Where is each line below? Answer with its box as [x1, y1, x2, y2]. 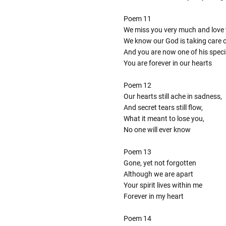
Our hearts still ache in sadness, [123, 92, 222, 101]
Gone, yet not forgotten [123, 159, 196, 167]
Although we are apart [123, 170, 193, 179]
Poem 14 [123, 214, 151, 223]
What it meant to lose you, [123, 115, 204, 123]
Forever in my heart [123, 192, 184, 201]
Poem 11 [123, 15, 151, 23]
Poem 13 [123, 148, 151, 156]
